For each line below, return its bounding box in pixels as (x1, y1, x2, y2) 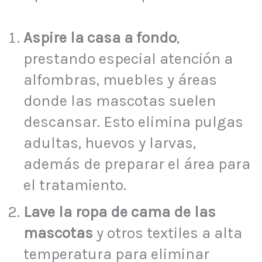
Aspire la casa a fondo (23, 29, 177, 47)
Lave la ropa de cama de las (23, 203, 216, 222)
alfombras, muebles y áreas (23, 71, 217, 89)
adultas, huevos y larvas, (23, 134, 196, 153)
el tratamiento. (23, 176, 126, 195)
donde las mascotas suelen (23, 92, 216, 111)
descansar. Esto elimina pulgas (23, 113, 243, 132)
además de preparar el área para (23, 155, 250, 174)
